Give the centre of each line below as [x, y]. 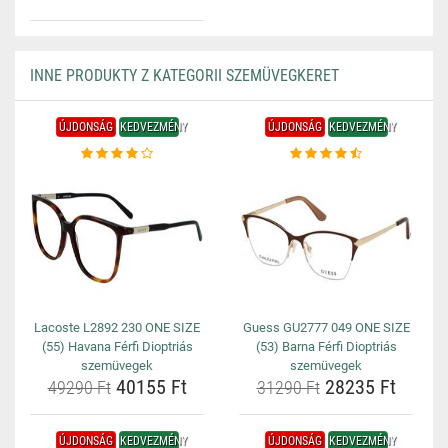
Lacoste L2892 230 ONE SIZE [117, 327]
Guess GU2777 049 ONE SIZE [326, 327]
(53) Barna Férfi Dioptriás [326, 346]
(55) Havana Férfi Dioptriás [117, 346]
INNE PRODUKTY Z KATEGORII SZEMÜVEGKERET [184, 75]
